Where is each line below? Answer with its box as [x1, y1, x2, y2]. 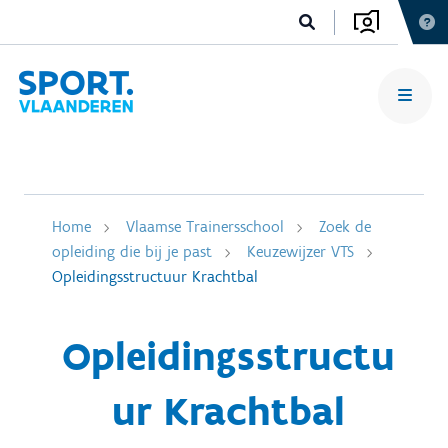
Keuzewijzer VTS [247, 242, 354, 261]
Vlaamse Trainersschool [126, 217, 284, 236]
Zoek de [319, 217, 371, 236]
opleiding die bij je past [52, 242, 212, 261]
